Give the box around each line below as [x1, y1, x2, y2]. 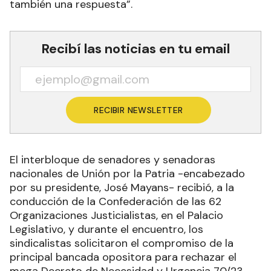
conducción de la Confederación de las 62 [10, 194, 221, 209]
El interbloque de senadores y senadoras [10, 152, 215, 168]
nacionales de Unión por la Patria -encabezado [10, 166, 245, 181]
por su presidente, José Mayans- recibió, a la [10, 180, 234, 195]
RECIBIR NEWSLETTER [94, 105, 183, 116]
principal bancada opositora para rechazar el [10, 250, 237, 265]
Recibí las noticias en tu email [41, 40, 230, 58]
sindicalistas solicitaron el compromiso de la [10, 236, 233, 251]
